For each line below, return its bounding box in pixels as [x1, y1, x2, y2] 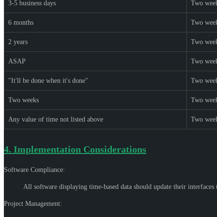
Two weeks [8, 96, 39, 104]
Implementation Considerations [14, 143, 146, 155]
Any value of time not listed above [8, 115, 103, 123]
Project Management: [4, 200, 62, 207]
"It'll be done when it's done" [8, 77, 88, 84]
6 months [8, 18, 33, 26]
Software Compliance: [4, 166, 65, 173]
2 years [8, 38, 28, 46]
